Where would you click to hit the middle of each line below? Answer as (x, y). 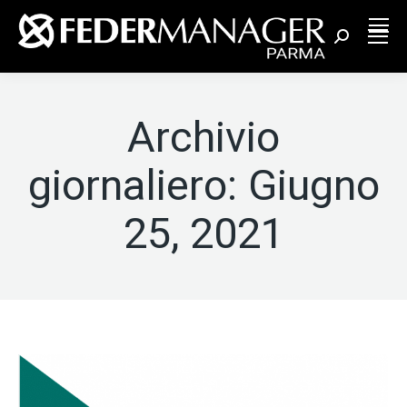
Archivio (203, 137)
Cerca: (352, 40)
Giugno (313, 185)
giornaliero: (138, 185)
